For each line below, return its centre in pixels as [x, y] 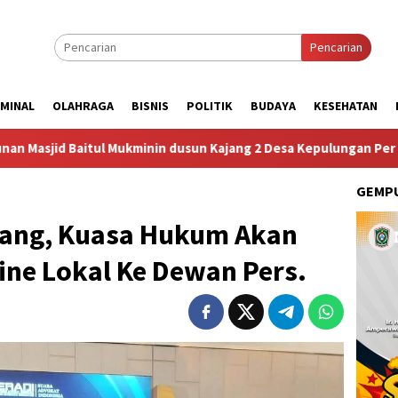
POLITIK [210, 106]
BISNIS [150, 106]
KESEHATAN [346, 106]
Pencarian [336, 47]
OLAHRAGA [83, 106]
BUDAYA [273, 106]
